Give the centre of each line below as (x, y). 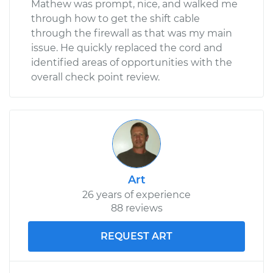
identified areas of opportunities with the (132, 62)
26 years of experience (136, 194)
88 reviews (136, 208)
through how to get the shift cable (115, 18)
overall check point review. (95, 77)
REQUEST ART (136, 236)
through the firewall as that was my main (132, 33)
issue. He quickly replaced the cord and (127, 48)
